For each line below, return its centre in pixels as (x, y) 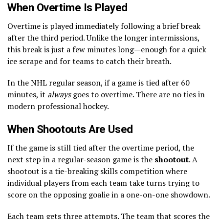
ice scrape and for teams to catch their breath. (89, 61)
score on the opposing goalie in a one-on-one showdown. (109, 194)
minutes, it (27, 94)
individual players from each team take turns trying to (103, 183)
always (59, 94)
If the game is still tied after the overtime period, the (101, 147)
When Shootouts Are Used (70, 129)
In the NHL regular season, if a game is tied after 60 (99, 82)
